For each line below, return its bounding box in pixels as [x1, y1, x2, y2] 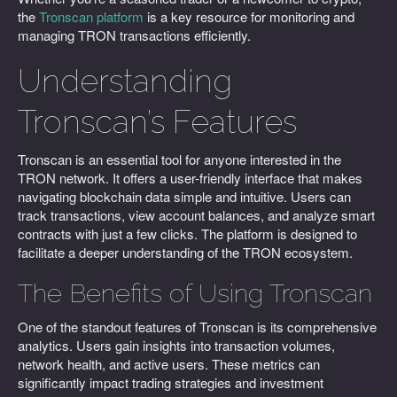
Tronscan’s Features [18, 103, 297, 140]
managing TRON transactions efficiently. [18, 26, 251, 44]
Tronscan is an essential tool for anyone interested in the [18, 150, 341, 168]
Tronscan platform [39, 7, 144, 26]
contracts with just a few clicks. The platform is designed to [18, 224, 357, 243]
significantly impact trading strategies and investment [18, 373, 323, 392]
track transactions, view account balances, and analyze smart [18, 206, 375, 224]
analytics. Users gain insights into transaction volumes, [18, 336, 335, 354]
